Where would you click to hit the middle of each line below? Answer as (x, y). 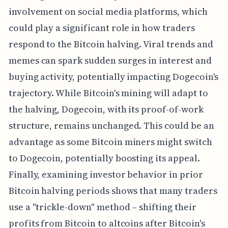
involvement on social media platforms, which (108, 12)
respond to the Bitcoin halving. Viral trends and (111, 44)
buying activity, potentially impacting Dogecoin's (113, 77)
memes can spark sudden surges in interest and (110, 61)
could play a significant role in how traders (102, 28)
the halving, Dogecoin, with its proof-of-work (106, 109)
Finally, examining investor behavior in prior (106, 175)
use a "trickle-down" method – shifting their (102, 207)
